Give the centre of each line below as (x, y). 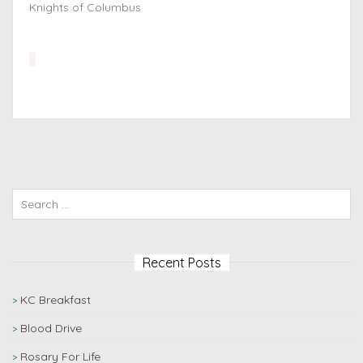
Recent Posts (181, 263)
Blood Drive (51, 328)
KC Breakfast (56, 300)
